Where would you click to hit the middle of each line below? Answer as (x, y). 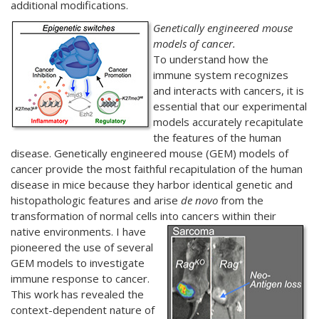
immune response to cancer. (80, 278)
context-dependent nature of (83, 310)
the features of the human (217, 137)
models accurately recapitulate (228, 122)
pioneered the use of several (82, 247)
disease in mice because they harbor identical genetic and (152, 184)
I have (131, 231)
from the (242, 200)
